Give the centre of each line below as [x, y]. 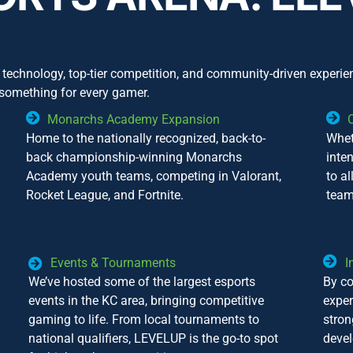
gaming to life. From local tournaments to [144, 320]
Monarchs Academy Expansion [134, 120]
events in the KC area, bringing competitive [147, 301]
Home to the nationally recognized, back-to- [145, 139]
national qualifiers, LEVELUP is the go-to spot [154, 339]
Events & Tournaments [113, 263]
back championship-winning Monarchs [134, 158]
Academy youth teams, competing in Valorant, [153, 176]
